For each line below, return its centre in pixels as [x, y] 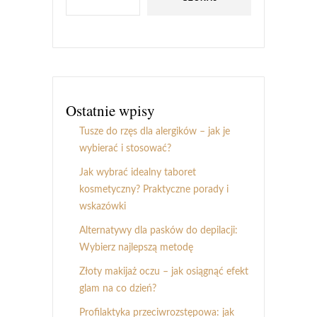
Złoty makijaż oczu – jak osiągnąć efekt [164, 271]
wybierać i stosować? [125, 148]
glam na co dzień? [118, 288]
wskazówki [103, 206]
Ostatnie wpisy [110, 110]
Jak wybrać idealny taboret [138, 172]
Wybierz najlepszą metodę [136, 247]
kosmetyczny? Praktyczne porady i [154, 189]
